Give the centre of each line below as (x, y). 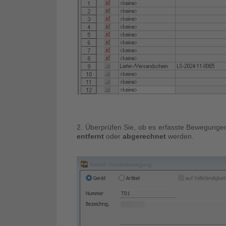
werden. (181, 136)
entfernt (91, 136)
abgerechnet (145, 136)
